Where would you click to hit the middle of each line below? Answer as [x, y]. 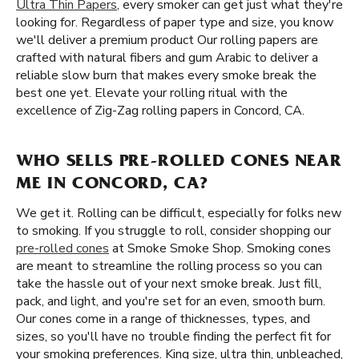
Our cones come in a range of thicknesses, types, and [163, 319]
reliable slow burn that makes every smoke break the [166, 75]
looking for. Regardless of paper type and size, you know [175, 22]
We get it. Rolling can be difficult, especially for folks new [179, 213]
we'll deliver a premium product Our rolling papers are [167, 40]
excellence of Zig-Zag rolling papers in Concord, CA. [160, 111]
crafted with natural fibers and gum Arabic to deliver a [167, 58]
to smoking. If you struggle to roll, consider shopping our [173, 231]
